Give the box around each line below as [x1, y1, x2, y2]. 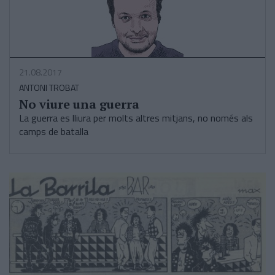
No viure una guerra [19, 96, 139, 112]
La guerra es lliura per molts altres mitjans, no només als [19, 110, 253, 125]
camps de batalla [19, 124, 88, 139]
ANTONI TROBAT [19, 81, 79, 94]
